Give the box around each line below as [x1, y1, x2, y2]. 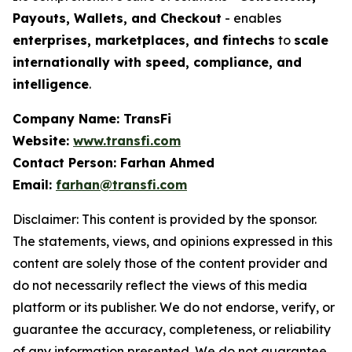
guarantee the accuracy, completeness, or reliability [13, 321, 331, 337]
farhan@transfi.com [56, 177, 187, 192]
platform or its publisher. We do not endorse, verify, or [13, 299, 335, 315]
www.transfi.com [73, 133, 181, 148]
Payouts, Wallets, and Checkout [13, 10, 222, 26]
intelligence [13, 76, 89, 92]
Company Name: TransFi [13, 111, 171, 126]
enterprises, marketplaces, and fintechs [13, 32, 275, 48]
